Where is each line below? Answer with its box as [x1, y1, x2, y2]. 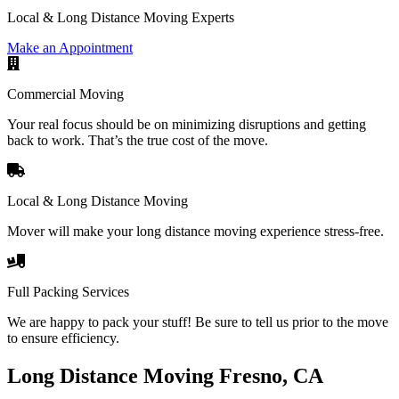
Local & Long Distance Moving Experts [7, 9, 234, 25]
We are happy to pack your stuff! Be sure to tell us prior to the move [7, 313, 388, 330]
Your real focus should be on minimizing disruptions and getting [7, 116, 366, 132]
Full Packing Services [7, 283, 129, 299]
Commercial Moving [7, 85, 124, 102]
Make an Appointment [7, 39, 133, 55]
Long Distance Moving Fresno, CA [7, 363, 323, 387]
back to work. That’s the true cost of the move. [7, 132, 268, 148]
